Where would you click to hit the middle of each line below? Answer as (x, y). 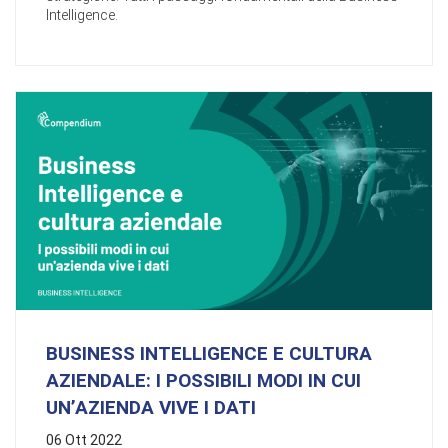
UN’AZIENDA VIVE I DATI (151, 407)
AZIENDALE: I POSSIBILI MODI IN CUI (203, 380)
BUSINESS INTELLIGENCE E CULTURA (209, 353)
